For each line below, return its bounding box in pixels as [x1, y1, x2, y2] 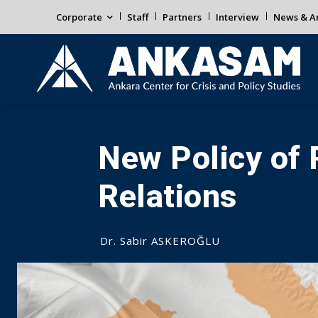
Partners [163, 11, 202, 23]
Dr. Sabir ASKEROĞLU [100, 234, 220, 248]
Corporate [56, 11, 102, 23]
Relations [98, 177, 237, 215]
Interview [216, 11, 259, 23]
